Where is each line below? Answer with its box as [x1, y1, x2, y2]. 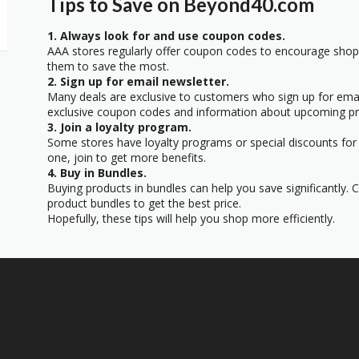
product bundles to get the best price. [47, 195, 241, 211]
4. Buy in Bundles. [47, 164, 147, 180]
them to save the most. [47, 58, 169, 74]
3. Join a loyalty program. [47, 119, 192, 135]
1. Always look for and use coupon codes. [47, 27, 285, 43]
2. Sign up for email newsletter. [47, 73, 229, 89]
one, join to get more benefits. [47, 149, 206, 165]
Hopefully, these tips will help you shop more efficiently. [47, 210, 335, 226]
